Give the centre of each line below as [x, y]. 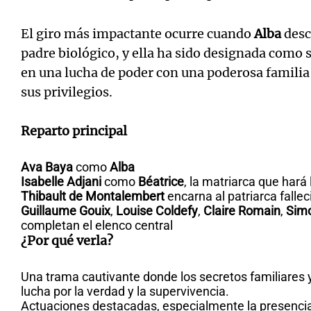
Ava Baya [47, 167]
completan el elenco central [97, 225]
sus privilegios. [67, 92]
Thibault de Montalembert [93, 196]
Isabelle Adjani [61, 182]
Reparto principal [74, 131]
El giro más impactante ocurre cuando [137, 34]
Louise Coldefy [157, 211]
